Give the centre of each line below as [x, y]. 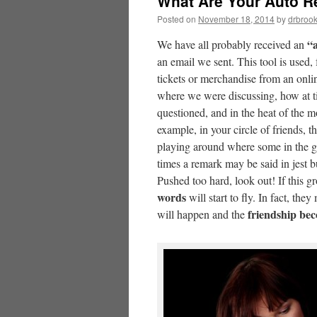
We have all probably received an [232, 44]
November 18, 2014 [236, 19]
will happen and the [202, 214]
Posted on [177, 19]
